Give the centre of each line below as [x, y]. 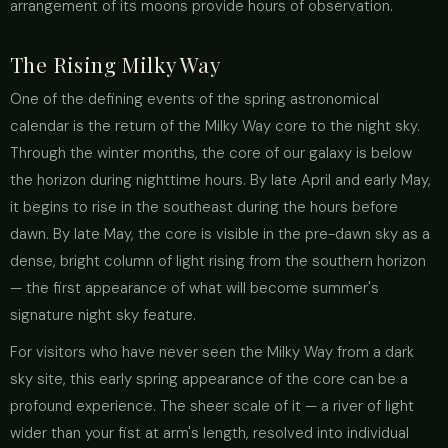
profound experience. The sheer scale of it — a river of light [212, 406]
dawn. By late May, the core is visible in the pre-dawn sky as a [220, 234]
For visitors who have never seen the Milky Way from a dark [212, 352]
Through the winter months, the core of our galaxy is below [211, 153]
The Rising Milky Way [115, 64]
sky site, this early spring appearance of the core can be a [209, 379]
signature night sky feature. [103, 315]
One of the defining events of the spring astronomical [194, 99]
